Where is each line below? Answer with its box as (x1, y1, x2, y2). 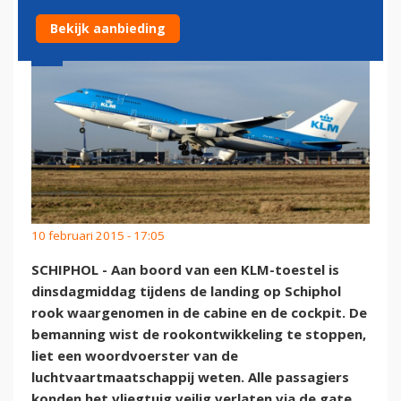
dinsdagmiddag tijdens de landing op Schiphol (31, 282, 341, 301)
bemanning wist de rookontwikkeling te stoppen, (31, 325, 366, 344)
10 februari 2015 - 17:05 (31, 226, 165, 243)
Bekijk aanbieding (50, 20, 166, 37)
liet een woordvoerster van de (31, 346, 238, 365)
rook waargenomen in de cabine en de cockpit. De (31, 303, 367, 322)
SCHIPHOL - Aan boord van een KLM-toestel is (31, 260, 339, 279)
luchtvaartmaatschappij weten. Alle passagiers (31, 368, 349, 387)
